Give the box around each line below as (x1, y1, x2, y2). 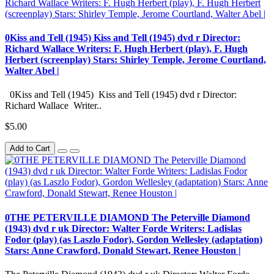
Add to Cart (10, 144, 50, 154)
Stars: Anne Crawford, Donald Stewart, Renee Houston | (5, 245, 241, 256)
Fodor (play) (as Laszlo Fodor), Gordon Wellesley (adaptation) (5, 234, 262, 245)
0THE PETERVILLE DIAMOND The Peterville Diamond (5, 212, 250, 223)
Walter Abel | (5, 65, 59, 76)
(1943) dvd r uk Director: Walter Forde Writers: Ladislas (5, 223, 242, 234)
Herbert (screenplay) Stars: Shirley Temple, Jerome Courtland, (5, 54, 266, 65)
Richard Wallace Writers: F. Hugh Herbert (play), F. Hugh (5, 43, 248, 54)
